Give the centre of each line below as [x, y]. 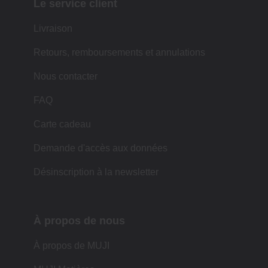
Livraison [53, 28]
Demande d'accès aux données [100, 148]
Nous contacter [66, 76]
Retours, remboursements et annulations [119, 52]
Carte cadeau [62, 124]
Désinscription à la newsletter [96, 172]
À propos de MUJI [71, 245]
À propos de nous [79, 220]
